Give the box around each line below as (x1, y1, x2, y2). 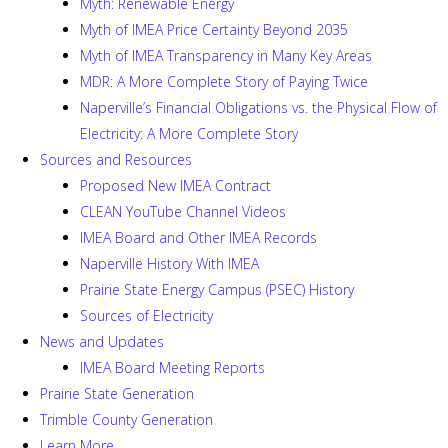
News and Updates (40, 332, 164, 351)
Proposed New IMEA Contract (80, 176, 271, 195)
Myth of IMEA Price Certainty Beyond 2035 (80, 20, 348, 39)
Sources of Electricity (80, 306, 213, 325)
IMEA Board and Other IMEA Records (80, 228, 317, 247)
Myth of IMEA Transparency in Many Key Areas (80, 46, 372, 65)
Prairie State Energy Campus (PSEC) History (80, 280, 354, 299)
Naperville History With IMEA (80, 254, 259, 273)
